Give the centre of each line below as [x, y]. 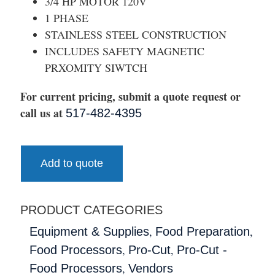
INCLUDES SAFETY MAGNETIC [125, 51]
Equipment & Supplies [89, 231]
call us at [43, 113]
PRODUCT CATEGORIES [91, 210]
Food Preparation [203, 231]
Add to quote [72, 163]
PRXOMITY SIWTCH [96, 67]
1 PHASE [67, 17]
